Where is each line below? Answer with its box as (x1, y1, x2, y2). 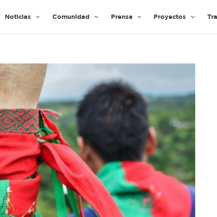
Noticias (5, 14, 31, 20)
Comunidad (52, 14, 90, 20)
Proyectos (154, 14, 186, 20)
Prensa (110, 14, 133, 20)
